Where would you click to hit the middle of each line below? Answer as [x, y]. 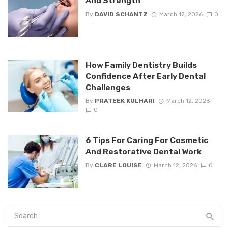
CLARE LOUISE [118, 165]
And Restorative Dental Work [143, 152]
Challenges [108, 87]
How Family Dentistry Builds [141, 65]
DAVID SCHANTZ [121, 14]
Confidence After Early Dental [145, 76]
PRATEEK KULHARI [124, 101]
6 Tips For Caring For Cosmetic [147, 140]
